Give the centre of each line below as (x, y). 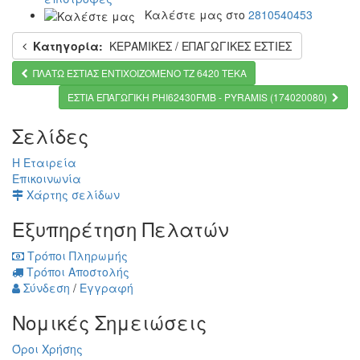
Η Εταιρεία (44, 162)
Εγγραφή (106, 287)
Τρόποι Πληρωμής (76, 255)
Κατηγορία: (68, 45)
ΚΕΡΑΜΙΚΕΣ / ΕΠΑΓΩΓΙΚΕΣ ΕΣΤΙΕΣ (197, 45)
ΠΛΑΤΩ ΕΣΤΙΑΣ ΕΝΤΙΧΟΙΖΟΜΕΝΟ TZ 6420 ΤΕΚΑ (140, 72)
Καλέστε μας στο (192, 14)
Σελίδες (50, 135)
